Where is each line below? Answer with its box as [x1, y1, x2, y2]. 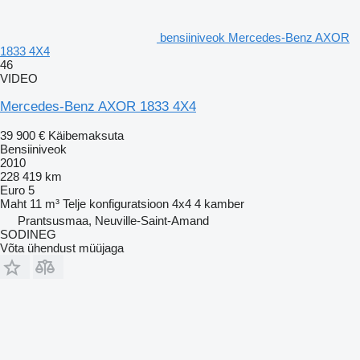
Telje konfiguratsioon [63, 196, 169, 211]
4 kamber [194, 196, 244, 211]
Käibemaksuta [48, 128, 124, 142]
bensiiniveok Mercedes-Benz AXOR [160, 30, 350, 44]
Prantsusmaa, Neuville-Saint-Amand [18, 213, 209, 227]
